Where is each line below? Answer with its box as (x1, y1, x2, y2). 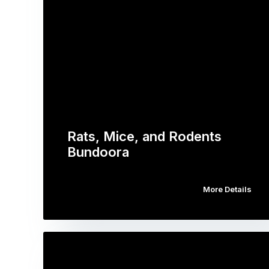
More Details (202, 184, 252, 194)
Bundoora (67, 144, 129, 160)
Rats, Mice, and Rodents (67, 128, 222, 144)
